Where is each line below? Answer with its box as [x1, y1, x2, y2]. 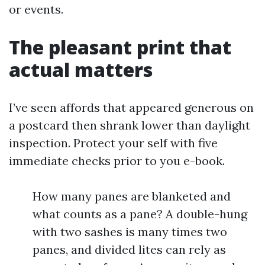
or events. [9, 2, 63, 17]
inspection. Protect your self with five [9, 135, 218, 150]
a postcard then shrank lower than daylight [9, 118, 250, 132]
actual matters [9, 57, 153, 82]
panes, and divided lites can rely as [33, 242, 226, 257]
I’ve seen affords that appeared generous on [9, 100, 254, 115]
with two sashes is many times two [33, 224, 227, 239]
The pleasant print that [9, 34, 231, 60]
